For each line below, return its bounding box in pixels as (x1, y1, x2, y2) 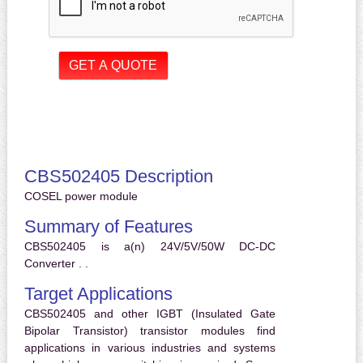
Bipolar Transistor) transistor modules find (23, 324, 276, 338)
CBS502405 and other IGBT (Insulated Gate (23, 307, 276, 321)
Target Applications (23, 284, 173, 305)
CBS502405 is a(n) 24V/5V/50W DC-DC (23, 240, 276, 254)
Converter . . (23, 257, 88, 271)
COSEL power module (23, 190, 138, 203)
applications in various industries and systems (23, 341, 276, 355)
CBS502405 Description (23, 166, 213, 187)
